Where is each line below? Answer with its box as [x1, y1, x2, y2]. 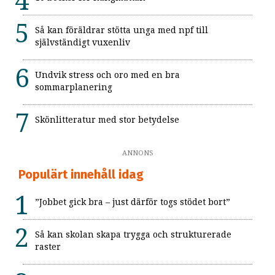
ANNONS [122, 149, 153, 157]
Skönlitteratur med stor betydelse [35, 114, 179, 125]
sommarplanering [35, 82, 112, 92]
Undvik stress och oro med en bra [35, 69, 180, 80]
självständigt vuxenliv [35, 37, 130, 47]
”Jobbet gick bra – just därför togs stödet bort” [35, 196, 230, 207]
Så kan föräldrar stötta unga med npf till [35, 25, 208, 35]
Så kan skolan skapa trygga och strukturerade [35, 229, 231, 239]
